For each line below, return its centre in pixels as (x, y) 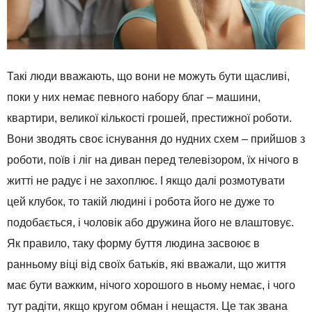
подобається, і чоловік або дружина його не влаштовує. (150, 223)
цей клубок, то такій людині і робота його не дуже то (141, 202)
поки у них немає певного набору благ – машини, (134, 97)
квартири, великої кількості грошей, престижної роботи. (149, 118)
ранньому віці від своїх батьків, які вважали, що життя (147, 265)
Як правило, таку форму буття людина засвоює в (133, 244)
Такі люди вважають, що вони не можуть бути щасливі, (148, 77)
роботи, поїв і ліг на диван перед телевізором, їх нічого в (153, 160)
